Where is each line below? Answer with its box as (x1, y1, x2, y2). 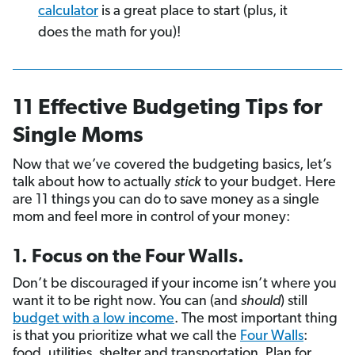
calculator (38, 4, 98, 20)
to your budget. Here (201, 175, 336, 191)
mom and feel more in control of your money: (13, 210, 290, 226)
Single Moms (13, 125, 143, 148)
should (241, 294, 281, 310)
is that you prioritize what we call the (13, 329, 240, 345)
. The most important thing (174, 311, 338, 327)
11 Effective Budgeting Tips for (13, 97, 323, 120)
